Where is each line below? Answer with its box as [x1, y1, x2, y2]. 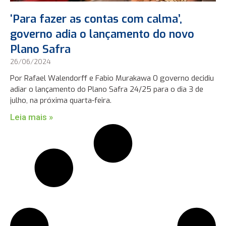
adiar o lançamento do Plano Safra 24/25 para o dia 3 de [10, 84, 204, 95]
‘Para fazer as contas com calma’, [10, 12, 183, 27]
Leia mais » [10, 112, 53, 123]
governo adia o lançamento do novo [10, 27, 195, 42]
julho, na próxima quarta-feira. [10, 95, 112, 106]
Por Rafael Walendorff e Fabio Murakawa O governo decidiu [10, 73, 214, 84]
